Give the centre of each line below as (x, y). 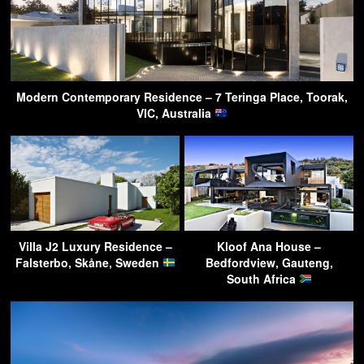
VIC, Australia (176, 113)
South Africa (262, 278)
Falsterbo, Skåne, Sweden (89, 262)
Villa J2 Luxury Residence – (95, 246)
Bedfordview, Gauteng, (269, 262)
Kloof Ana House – (269, 246)
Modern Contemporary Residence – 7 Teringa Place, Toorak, (182, 96)
